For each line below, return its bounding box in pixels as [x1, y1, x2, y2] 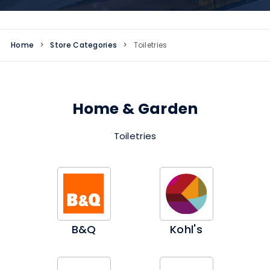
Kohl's [170, 222, 202, 237]
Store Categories [50, 40, 118, 50]
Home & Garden [72, 98, 198, 119]
